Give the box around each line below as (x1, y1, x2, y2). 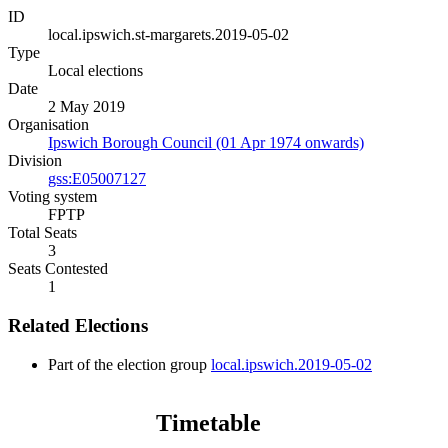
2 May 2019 (48, 98, 125, 116)
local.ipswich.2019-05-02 (211, 355, 372, 373)
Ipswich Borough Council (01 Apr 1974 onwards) (48, 134, 364, 152)
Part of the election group (48, 355, 211, 373)
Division (8, 152, 62, 170)
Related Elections (8, 315, 148, 337)
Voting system (8, 188, 97, 206)
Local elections (48, 62, 143, 80)
